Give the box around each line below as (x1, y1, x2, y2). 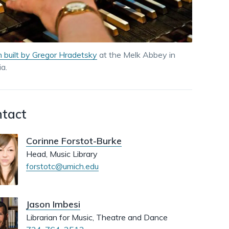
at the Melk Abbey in (97, 50, 175, 60)
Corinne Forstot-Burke (26, 135, 122, 147)
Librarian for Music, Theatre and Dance (26, 212, 168, 223)
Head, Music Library (26, 149, 98, 159)
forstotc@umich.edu (26, 161, 99, 172)
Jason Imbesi (26, 198, 80, 211)
